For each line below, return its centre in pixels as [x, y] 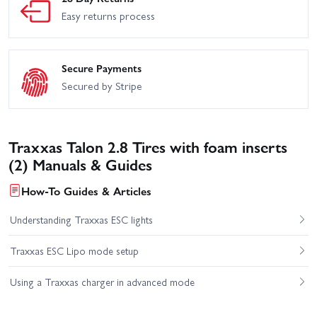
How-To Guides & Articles [86, 190]
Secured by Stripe [102, 86]
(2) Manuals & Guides [80, 163]
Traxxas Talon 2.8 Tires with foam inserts [148, 146]
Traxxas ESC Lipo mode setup [74, 251]
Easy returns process [108, 15]
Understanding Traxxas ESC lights [81, 220]
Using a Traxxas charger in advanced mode [102, 282]
